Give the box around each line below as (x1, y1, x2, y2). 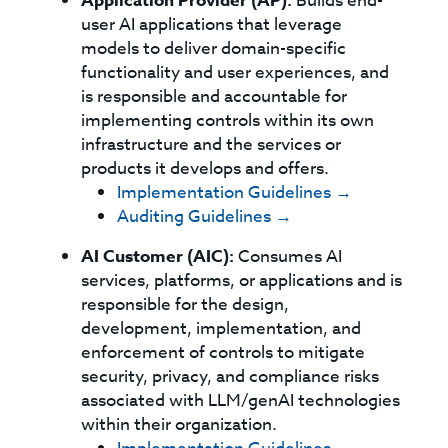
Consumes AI (234, 244, 343, 269)
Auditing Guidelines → (117, 204, 293, 229)
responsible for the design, (81, 292, 290, 317)
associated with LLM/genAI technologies (81, 388, 401, 413)
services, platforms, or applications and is (81, 268, 403, 293)
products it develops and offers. (81, 156, 330, 181)
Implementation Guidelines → (117, 180, 353, 205)
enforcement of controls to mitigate (81, 340, 366, 365)
